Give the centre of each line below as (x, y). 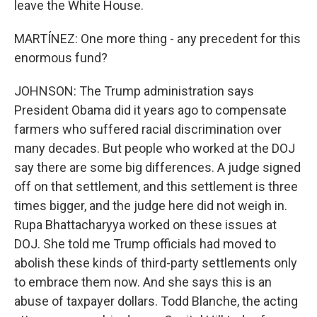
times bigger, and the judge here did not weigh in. (151, 206)
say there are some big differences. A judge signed (157, 167)
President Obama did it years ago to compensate (150, 110)
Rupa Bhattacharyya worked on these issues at (145, 225)
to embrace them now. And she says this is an (143, 282)
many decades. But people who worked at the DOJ (155, 148)
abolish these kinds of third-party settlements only (156, 263)
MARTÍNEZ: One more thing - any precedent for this (157, 39)
